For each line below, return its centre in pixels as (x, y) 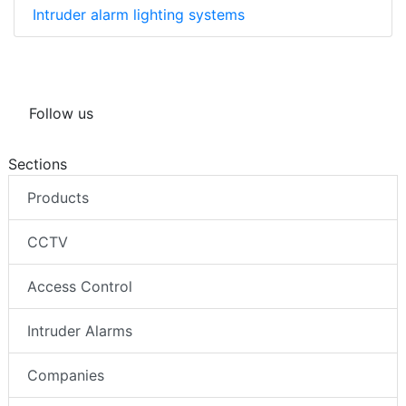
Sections (38, 164)
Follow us (61, 113)
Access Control (80, 286)
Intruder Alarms (80, 330)
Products (58, 197)
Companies (66, 375)
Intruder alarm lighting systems (139, 14)
